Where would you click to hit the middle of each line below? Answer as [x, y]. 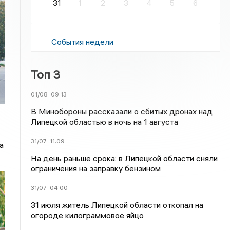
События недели [83, 42]
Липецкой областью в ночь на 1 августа [105, 122]
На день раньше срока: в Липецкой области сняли [124, 158]
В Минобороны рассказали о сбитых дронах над [122, 111]
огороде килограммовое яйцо [88, 215]
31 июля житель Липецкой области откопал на [117, 205]
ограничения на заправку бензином [96, 168]
